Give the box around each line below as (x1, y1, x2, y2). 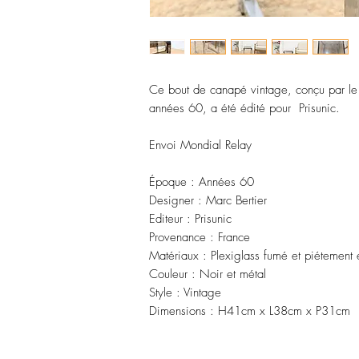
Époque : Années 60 (149, 174, 254, 190)
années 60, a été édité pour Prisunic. (149, 100, 340, 116)
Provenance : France (149, 229, 250, 245)
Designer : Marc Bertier (149, 192, 267, 208)
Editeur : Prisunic (149, 211, 232, 227)
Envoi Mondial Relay (149, 137, 252, 153)
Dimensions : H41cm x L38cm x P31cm (149, 303, 350, 319)
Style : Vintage (149, 284, 221, 301)
